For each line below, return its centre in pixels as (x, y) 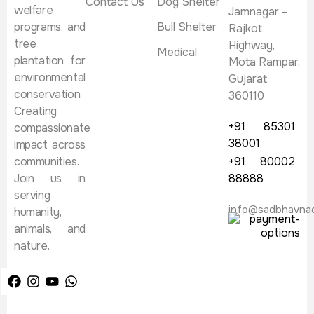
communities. (47, 161)
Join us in (50, 178)
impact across (50, 144)
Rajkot (245, 28)
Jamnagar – (258, 11)
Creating (35, 111)
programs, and (50, 27)
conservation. (48, 94)
